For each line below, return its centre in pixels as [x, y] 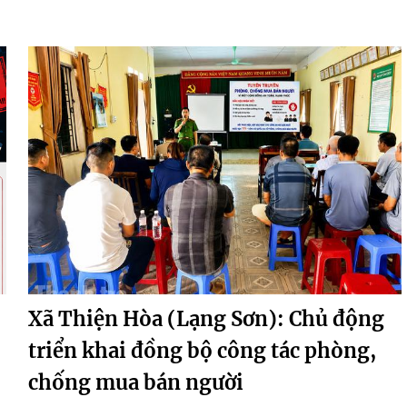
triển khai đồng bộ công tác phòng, [202, 351]
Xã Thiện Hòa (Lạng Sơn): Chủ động [206, 319]
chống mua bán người [136, 383]
